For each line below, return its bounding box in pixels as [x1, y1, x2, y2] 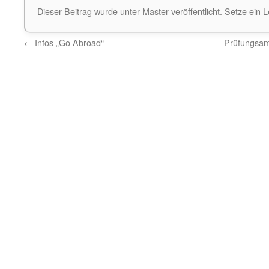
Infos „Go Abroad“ [32, 36, 104, 49]
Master [142, 5, 169, 17]
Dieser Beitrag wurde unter [37, 5, 142, 17]
